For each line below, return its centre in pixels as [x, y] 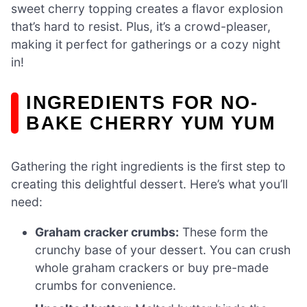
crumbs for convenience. [106, 285]
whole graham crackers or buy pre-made [152, 267]
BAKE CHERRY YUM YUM [151, 123]
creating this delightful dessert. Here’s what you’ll [149, 184]
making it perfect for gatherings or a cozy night [146, 45]
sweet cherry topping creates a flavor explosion [147, 9]
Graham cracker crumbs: [107, 232]
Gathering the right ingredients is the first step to [148, 167]
